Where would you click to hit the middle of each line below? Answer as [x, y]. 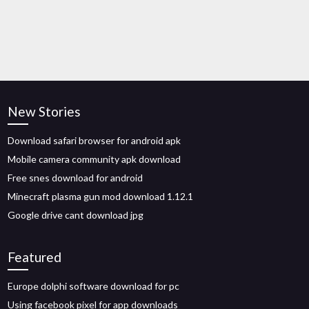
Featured [35, 257]
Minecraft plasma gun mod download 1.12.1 [101, 196]
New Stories [44, 111]
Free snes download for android [76, 178]
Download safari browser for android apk [94, 140]
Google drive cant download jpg [76, 215]
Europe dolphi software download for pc [94, 286]
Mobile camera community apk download [94, 159]
